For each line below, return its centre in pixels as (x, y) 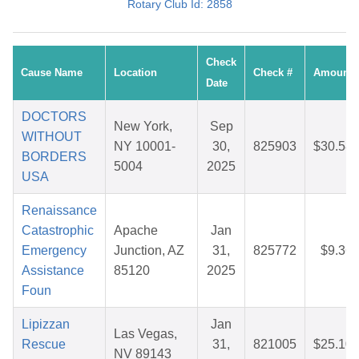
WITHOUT (52, 137)
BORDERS (54, 157)
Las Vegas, (145, 334)
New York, (143, 127)
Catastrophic (58, 231)
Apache (136, 231)
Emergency (54, 251)
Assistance (53, 271)
